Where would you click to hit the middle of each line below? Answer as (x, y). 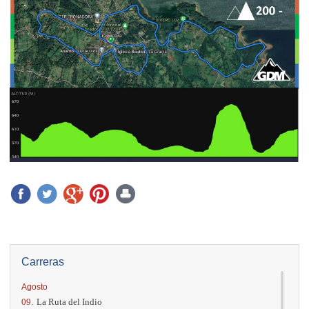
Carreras (43, 261)
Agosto (34, 287)
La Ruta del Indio (69, 301)
